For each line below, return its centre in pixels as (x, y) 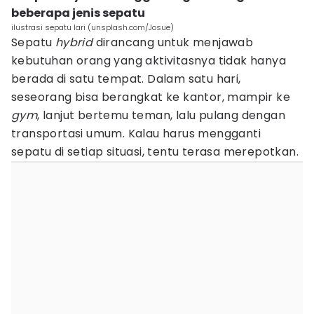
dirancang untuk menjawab (173, 42)
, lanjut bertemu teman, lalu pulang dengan (162, 115)
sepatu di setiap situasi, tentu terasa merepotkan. (155, 152)
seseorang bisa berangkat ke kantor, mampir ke (151, 97)
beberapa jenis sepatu (78, 13)
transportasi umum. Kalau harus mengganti (136, 134)
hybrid (74, 42)
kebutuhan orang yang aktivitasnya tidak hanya (149, 61)
